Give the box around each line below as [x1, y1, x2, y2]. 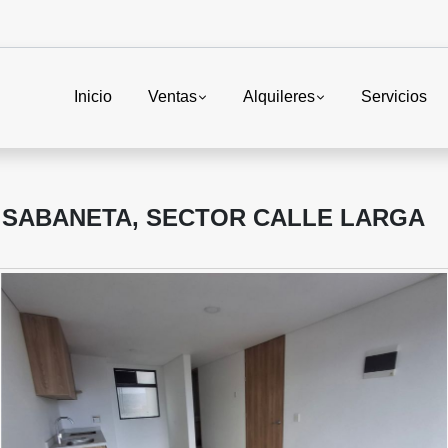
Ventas [147, 88, 197, 106]
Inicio [73, 88, 112, 106]
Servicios [361, 88, 427, 106]
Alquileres [242, 88, 315, 106]
